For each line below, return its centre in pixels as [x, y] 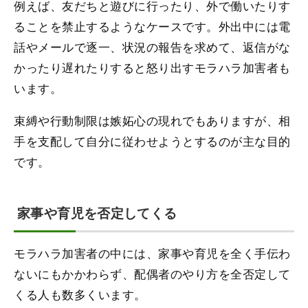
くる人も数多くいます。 [80, 294]
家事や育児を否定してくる [97, 213]
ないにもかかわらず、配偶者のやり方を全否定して [152, 274]
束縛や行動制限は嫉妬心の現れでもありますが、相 [152, 120]
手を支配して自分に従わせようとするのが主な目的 [152, 141]
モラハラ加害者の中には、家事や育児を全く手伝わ [152, 253]
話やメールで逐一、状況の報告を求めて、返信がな [152, 47]
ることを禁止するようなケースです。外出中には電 [152, 26]
